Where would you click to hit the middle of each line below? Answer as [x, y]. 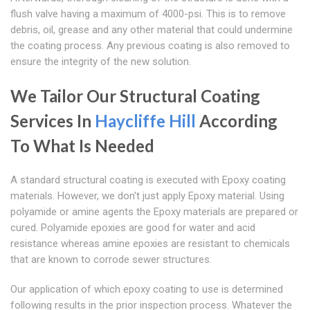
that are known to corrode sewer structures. [111, 260]
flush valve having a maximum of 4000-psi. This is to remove [148, 14]
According [237, 121]
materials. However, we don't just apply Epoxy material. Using [147, 196]
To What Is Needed [82, 146]
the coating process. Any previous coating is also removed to [150, 46]
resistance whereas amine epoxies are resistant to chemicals [150, 244]
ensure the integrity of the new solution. [101, 62]
